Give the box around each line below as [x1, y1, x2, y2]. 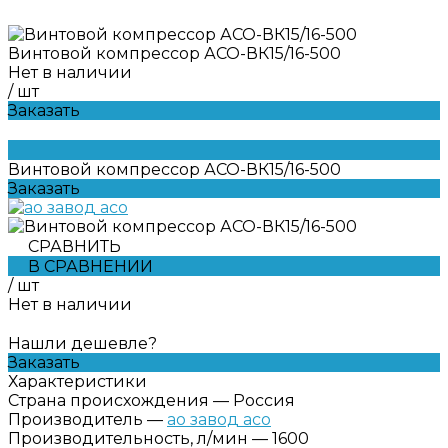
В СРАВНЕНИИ [28, 256, 153, 276]
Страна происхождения [8, 390, 209, 410]
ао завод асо [167, 409, 271, 429]
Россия [233, 390, 295, 410]
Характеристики [8, 371, 147, 391]
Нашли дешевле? [8, 333, 157, 353]
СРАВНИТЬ [28, 236, 121, 256]
